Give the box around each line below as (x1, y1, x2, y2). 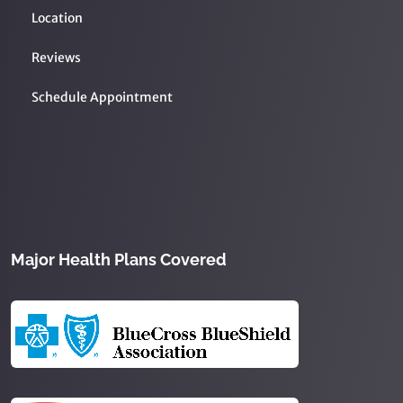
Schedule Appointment (31, 88, 173, 105)
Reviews (31, 49, 81, 66)
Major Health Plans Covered (11, 249, 227, 269)
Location (31, 9, 83, 26)
